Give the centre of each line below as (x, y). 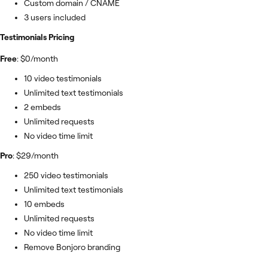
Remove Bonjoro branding (72, 247)
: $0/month (37, 59)
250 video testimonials (66, 176)
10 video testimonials (63, 79)
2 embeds (42, 107)
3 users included (56, 18)
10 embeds (44, 204)
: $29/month (36, 156)
